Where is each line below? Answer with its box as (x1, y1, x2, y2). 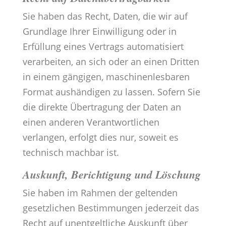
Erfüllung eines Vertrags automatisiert (22, 40, 184, 53)
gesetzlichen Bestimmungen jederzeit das (22, 202, 199, 214)
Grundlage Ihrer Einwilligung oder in (22, 25, 177, 38)
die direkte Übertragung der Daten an (22, 101, 181, 114)
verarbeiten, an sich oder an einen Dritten (22, 55, 199, 68)
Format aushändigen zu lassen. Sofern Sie (22, 86, 200, 98)
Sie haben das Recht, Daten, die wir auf (22, 10, 188, 23)
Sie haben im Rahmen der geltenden (22, 187, 178, 199)
